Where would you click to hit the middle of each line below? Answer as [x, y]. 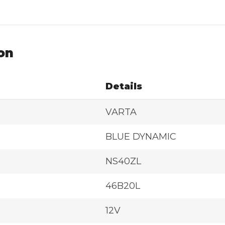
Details [124, 87]
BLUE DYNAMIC [141, 137]
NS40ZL [123, 161]
